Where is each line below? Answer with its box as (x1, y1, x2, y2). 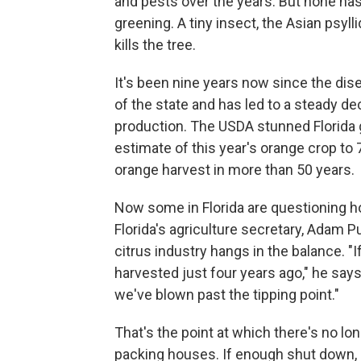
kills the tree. (114, 35, 196, 53)
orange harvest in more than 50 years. (114, 160, 355, 178)
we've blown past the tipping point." (114, 285, 339, 303)
